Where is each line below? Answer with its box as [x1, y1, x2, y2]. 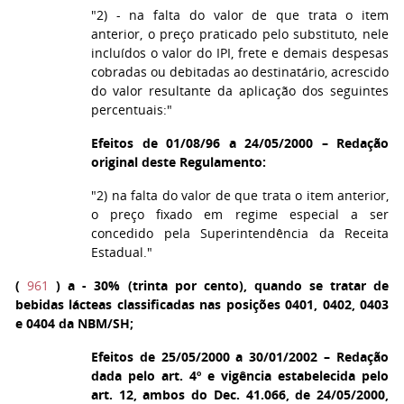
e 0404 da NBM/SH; [15, 315, 133, 332]
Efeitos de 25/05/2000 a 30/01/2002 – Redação [91, 348, 389, 365]
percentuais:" [91, 101, 172, 118]
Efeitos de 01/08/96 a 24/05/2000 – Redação [91, 134, 389, 151]
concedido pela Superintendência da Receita [91, 225, 389, 242]
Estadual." [91, 243, 152, 261]
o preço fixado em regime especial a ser [91, 206, 389, 223]
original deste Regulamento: [91, 153, 266, 170]
